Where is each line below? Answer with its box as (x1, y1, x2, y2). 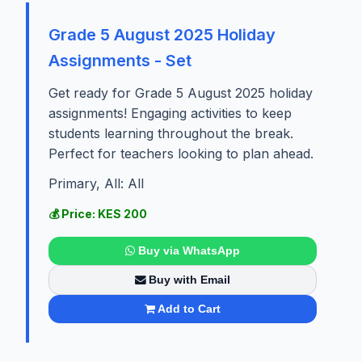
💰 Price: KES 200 (48, 206, 147, 221)
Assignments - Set (48, 50, 192, 70)
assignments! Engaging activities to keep (48, 104, 292, 121)
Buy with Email (149, 273, 231, 287)
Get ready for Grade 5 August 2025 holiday (48, 84, 313, 101)
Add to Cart (158, 302, 221, 316)
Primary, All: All (48, 175, 144, 192)
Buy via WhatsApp (137, 244, 240, 258)
